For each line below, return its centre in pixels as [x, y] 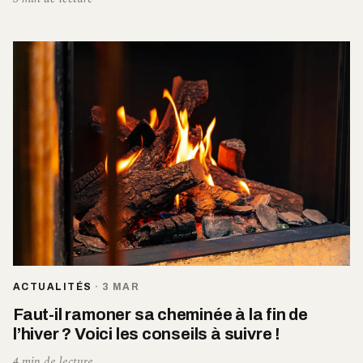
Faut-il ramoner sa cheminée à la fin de [161, 314]
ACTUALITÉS [53, 286]
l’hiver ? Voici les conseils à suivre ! [147, 333]
